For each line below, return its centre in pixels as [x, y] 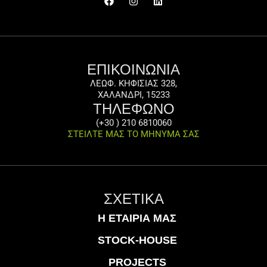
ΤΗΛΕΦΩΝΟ [133, 109]
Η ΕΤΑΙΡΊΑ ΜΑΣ [137, 218]
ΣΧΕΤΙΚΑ [133, 199]
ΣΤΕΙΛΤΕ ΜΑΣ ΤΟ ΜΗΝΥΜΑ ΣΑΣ [133, 134]
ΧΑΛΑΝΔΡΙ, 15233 [133, 95]
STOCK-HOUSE [137, 240]
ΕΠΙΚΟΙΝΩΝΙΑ [133, 70]
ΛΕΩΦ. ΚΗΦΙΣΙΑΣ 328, [133, 84]
